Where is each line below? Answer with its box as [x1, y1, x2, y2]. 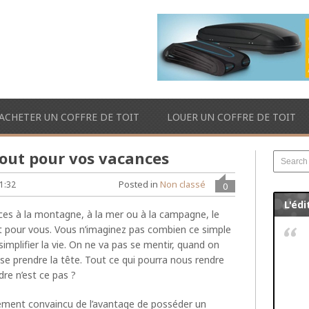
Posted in [119, 178, 161, 190]
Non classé [160, 178, 206, 190]
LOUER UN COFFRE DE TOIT [167, 110, 296, 123]
